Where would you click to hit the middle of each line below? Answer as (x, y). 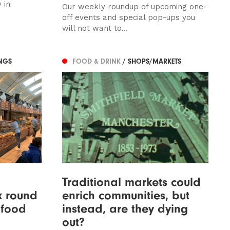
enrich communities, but (126, 195)
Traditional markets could (131, 181)
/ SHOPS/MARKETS (152, 62)
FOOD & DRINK (97, 62)
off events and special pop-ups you (128, 17)
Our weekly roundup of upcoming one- (134, 6)
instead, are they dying (125, 208)
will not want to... (95, 28)
